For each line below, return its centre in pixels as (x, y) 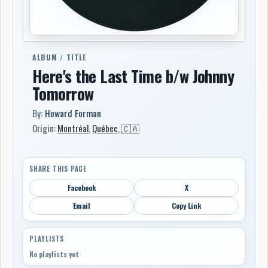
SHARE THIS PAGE (58, 168)
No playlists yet (54, 254)
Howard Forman (73, 113)
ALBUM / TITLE (60, 57)
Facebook (82, 187)
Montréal (73, 128)
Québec (105, 128)
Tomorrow (63, 93)
